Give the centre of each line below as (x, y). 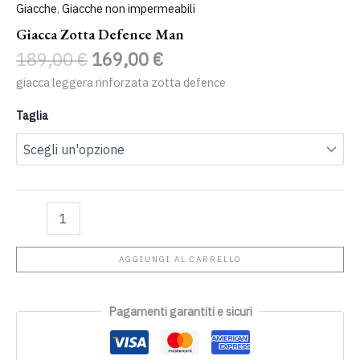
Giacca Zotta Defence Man (100, 35)
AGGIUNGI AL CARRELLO (180, 259)
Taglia (32, 116)
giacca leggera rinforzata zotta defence (121, 82)
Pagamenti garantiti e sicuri (180, 311)
